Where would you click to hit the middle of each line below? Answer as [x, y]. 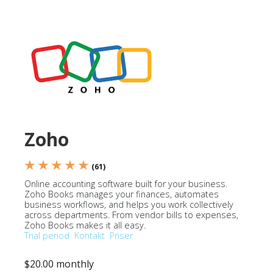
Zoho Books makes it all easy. [85, 225]
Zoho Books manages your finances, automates [122, 194]
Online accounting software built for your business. [126, 184]
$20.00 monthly [59, 264]
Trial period [47, 236]
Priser [121, 236]
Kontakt [90, 236]
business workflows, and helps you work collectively [129, 204]
